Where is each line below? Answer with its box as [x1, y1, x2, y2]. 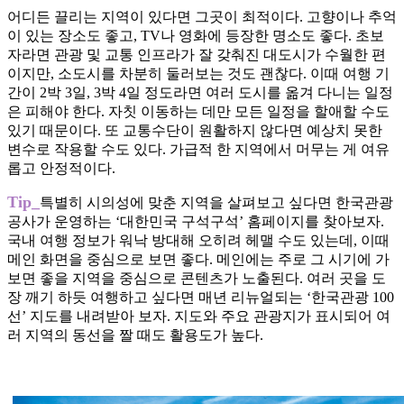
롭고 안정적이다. [7, 161, 115, 177]
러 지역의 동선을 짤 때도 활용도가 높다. [7, 327, 263, 344]
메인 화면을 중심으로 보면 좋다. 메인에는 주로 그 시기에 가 [7, 252, 390, 268]
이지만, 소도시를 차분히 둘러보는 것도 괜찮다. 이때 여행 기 [7, 66, 390, 82]
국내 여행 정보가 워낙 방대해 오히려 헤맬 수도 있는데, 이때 [7, 233, 390, 249]
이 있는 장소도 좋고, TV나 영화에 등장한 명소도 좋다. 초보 [7, 28, 384, 44]
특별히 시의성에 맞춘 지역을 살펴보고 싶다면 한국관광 [40, 195, 393, 211]
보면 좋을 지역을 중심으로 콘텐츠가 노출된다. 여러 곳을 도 [7, 271, 386, 287]
